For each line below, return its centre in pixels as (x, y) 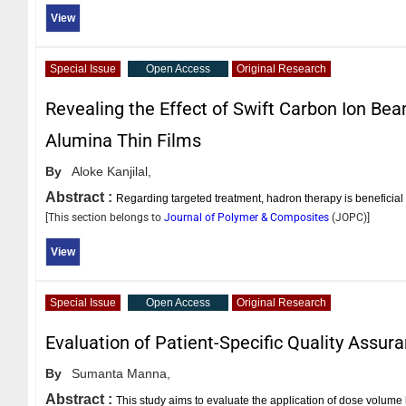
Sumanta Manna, (121, 373)
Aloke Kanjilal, (111, 171)
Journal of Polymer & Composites (248, 217)
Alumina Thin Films (123, 140)
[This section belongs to (105, 217)
